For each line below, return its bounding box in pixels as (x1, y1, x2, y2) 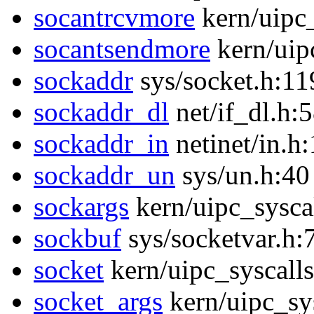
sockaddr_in (34, 128, 169, 159)
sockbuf (34, 223, 121, 254)
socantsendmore (34, 34, 210, 64)
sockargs (34, 191, 129, 222)
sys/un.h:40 (175, 160, 310, 191)
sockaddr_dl (34, 97, 169, 128)
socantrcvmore (34, 2, 195, 33)
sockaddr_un (34, 160, 175, 191)
